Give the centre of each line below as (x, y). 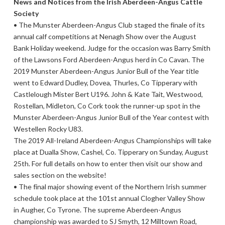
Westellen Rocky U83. (48, 129)
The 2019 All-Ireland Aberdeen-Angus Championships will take (112, 140)
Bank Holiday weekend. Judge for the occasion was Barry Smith (112, 48)
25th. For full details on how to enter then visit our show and (108, 163)
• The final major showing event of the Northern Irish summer (110, 186)
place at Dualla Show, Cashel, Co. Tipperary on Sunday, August (111, 152)
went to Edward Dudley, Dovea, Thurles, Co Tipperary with (105, 82)
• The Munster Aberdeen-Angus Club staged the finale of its (109, 25)
